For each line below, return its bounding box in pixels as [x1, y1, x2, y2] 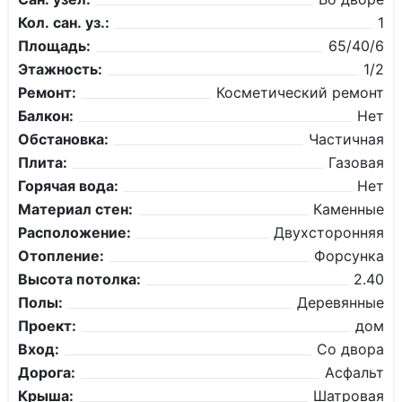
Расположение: [18, 223, 131, 241]
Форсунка [314, 247, 384, 265]
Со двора [317, 340, 384, 358]
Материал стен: [18, 200, 133, 218]
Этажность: [18, 60, 102, 78]
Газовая [328, 153, 384, 171]
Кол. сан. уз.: [18, 13, 109, 31]
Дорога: [18, 363, 75, 381]
